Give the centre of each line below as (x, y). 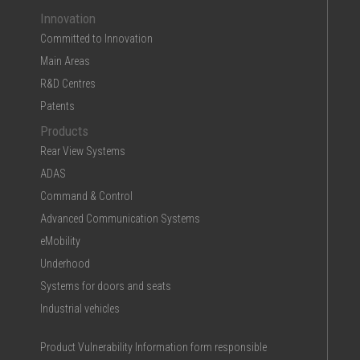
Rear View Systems (83, 151)
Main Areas (65, 61)
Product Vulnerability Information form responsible (153, 347)
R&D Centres (68, 83)
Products (64, 131)
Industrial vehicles (80, 308)
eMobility (60, 241)
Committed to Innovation (96, 38)
